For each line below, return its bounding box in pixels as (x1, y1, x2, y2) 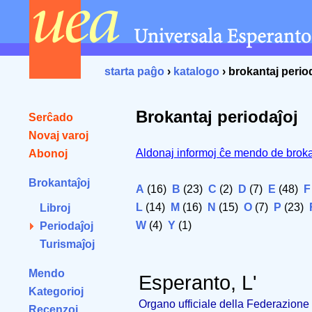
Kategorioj (29, 286, 84, 297)
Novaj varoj (29, 130, 88, 141)
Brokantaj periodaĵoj (136, 107, 298, 126)
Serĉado (29, 111, 73, 123)
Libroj (40, 202, 70, 214)
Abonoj (29, 148, 68, 159)
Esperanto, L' (139, 271, 257, 294)
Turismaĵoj (40, 238, 95, 250)
